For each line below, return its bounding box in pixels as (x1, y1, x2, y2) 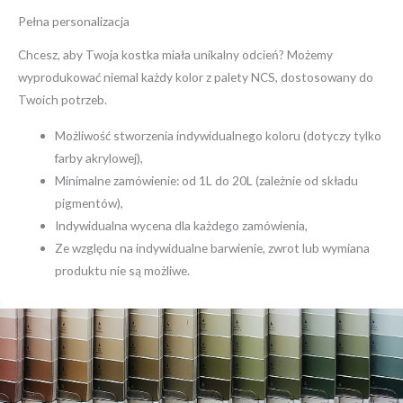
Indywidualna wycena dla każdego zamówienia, (55, 218, 309, 234)
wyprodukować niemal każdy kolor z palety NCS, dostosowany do (18, 69, 373, 85)
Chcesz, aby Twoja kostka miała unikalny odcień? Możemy (18, 47, 333, 63)
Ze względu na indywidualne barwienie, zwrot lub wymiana (55, 240, 371, 256)
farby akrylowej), (55, 150, 144, 166)
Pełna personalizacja (18, 13, 130, 30)
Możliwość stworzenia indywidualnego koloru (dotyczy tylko (55, 128, 382, 144)
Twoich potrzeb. (18, 92, 107, 108)
